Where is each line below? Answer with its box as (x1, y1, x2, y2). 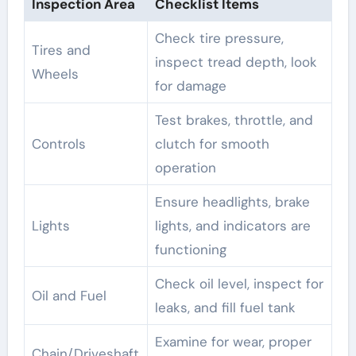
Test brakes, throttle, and (154, 110, 313, 129)
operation (154, 158, 216, 176)
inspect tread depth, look (154, 52, 317, 71)
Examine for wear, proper (154, 332, 311, 350)
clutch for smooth (154, 134, 269, 153)
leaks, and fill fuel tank (154, 298, 296, 316)
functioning (154, 240, 226, 258)
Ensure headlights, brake (154, 192, 310, 211)
